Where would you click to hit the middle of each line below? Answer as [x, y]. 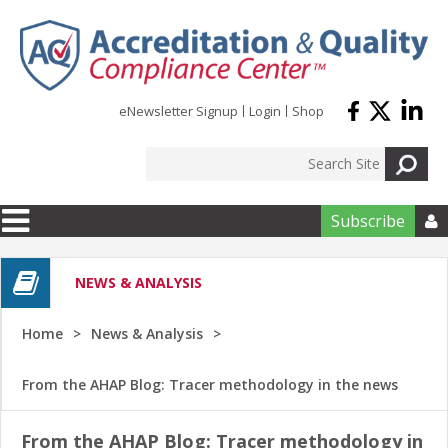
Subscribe [368, 220]
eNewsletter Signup [178, 110]
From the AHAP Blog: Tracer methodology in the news [210, 385]
